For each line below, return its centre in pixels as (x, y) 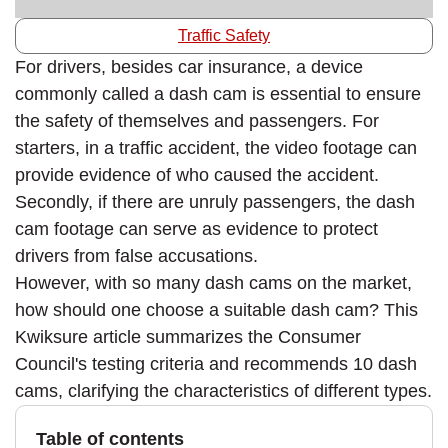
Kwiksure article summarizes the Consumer (188, 336)
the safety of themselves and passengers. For (197, 120)
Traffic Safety (224, 35)
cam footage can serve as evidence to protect (196, 228)
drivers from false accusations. (136, 255)
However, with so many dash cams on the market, (213, 282)
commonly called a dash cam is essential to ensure (218, 93)
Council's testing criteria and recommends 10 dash (216, 363)
